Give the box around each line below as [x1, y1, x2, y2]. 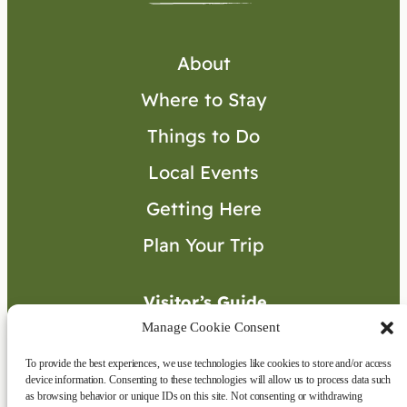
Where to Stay [140, 88, 267, 112]
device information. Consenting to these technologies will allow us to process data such [25, 373, 392, 386]
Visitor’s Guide [144, 292, 267, 313]
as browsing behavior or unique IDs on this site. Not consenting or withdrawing [25, 390, 363, 402]
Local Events [148, 161, 259, 184]
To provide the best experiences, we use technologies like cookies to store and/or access [25, 357, 392, 370]
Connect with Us [145, 358, 271, 380]
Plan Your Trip [143, 233, 264, 257]
